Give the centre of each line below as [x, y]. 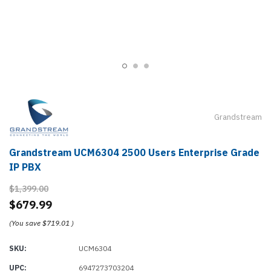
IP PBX [25, 167]
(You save [25, 223]
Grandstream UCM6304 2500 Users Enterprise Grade [134, 152]
